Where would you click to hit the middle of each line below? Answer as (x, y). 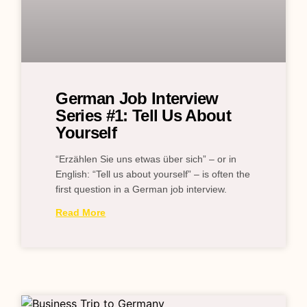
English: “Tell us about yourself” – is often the (153, 174)
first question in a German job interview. (142, 189)
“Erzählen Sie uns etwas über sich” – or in (146, 159)
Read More (81, 213)
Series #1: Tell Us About (144, 116)
